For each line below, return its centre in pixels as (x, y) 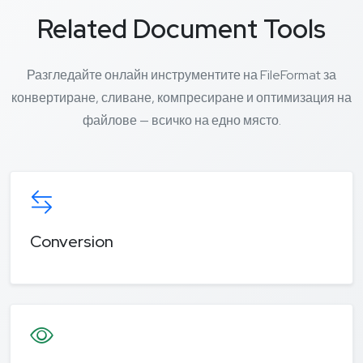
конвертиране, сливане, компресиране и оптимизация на (181, 98)
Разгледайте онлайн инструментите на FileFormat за (181, 75)
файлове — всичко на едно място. (181, 121)
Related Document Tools (181, 29)
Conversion (72, 241)
